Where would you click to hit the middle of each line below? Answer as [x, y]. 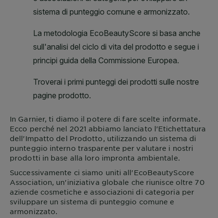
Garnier [32, 119]
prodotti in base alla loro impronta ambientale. [95, 158]
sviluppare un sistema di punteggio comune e [92, 202]
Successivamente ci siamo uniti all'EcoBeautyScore [102, 173]
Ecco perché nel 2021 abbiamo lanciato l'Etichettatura [108, 129]
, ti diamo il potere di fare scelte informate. [123, 119]
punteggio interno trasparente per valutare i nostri [102, 148]
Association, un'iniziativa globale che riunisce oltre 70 [107, 182]
